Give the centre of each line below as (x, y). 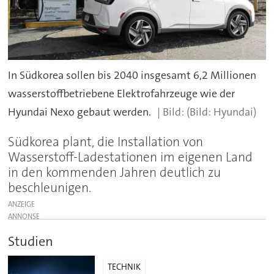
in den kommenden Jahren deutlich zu (115, 172)
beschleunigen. (50, 187)
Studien (31, 241)
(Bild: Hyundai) (221, 112)
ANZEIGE (22, 204)
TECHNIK (124, 266)
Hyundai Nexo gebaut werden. (80, 112)
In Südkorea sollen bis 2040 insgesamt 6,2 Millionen (132, 75)
